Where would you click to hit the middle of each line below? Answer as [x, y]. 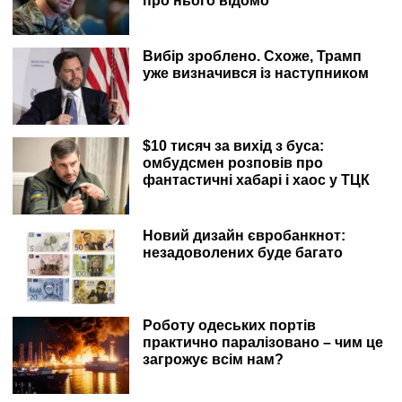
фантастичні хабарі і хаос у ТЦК [256, 180]
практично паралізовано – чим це [263, 342]
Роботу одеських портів [229, 325]
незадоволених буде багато [243, 253]
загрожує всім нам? [213, 359]
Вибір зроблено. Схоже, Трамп [252, 56]
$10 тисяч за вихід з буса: [233, 146]
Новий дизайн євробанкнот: [244, 236]
